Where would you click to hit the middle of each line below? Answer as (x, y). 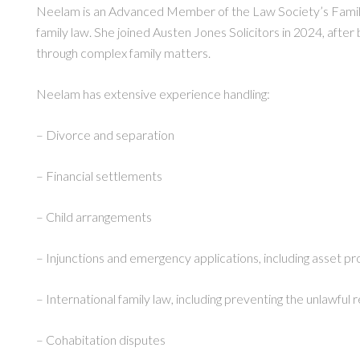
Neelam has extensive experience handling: (153, 93)
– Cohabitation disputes (101, 339)
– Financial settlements (99, 175)
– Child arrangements (94, 216)
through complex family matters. (123, 52)
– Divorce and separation (105, 134)
